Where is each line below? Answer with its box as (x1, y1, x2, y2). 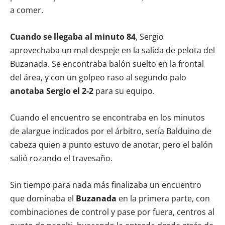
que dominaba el (10, 192, 76, 204)
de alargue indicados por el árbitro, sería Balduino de (10, 125, 211, 137)
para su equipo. (93, 85, 155, 96)
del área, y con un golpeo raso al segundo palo (10, 71, 186, 83)
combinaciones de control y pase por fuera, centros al (10, 206, 214, 217)
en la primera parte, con (117, 192, 210, 204)
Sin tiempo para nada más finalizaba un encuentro (10, 179, 201, 190)
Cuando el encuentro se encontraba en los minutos (10, 111, 205, 123)
